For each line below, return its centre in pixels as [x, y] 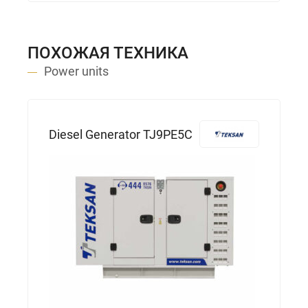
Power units [76, 71]
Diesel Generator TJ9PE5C [121, 134]
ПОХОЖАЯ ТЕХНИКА [108, 53]
